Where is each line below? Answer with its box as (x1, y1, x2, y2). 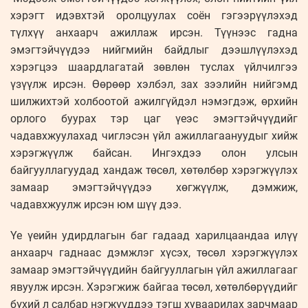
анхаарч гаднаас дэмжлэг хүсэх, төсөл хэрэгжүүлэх (10, 246, 298, 260)
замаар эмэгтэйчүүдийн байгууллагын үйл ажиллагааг (10, 263, 298, 277)
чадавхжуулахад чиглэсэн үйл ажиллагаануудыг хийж (10, 129, 298, 143)
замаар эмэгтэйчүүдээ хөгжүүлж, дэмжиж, (10, 181, 298, 195)
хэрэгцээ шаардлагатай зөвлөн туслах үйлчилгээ (10, 60, 298, 74)
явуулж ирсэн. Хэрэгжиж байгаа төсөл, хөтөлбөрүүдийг (10, 280, 298, 294)
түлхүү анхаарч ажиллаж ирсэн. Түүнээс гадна (10, 26, 298, 40)
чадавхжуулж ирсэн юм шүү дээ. (10, 198, 181, 212)
